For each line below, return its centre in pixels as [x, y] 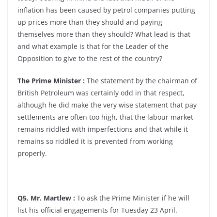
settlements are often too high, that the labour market [105, 117]
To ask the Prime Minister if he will [132, 198]
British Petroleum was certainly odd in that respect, [101, 93]
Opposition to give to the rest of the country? [90, 58]
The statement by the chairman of [141, 81]
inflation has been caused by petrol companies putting [106, 10]
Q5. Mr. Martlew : [46, 198]
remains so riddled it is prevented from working [95, 141]
